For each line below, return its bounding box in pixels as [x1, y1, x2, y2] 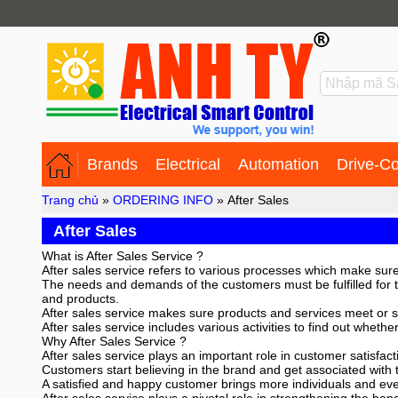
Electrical [155, 155, 220, 173]
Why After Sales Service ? [42, 334, 187, 348]
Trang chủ [42, 193, 99, 207]
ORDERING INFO [113, 193, 213, 207]
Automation [238, 155, 319, 173]
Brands [87, 155, 138, 173]
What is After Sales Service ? [42, 249, 203, 263]
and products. [42, 291, 119, 306]
